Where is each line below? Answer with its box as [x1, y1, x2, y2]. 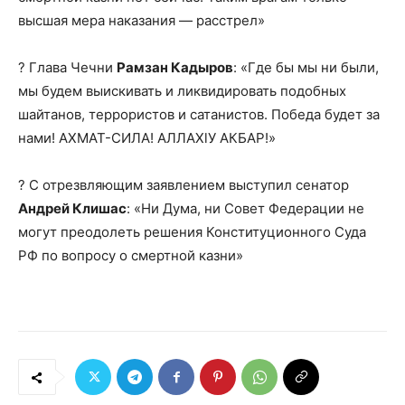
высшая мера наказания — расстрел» [18, 12, 268, 30]
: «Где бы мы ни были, [233, 59, 379, 77]
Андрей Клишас [18, 200, 127, 218]
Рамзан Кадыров [117, 59, 233, 77]
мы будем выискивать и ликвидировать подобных [18, 82, 346, 100]
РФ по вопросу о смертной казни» [18, 247, 243, 265]
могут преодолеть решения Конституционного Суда [18, 223, 366, 241]
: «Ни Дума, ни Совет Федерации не [127, 200, 364, 218]
